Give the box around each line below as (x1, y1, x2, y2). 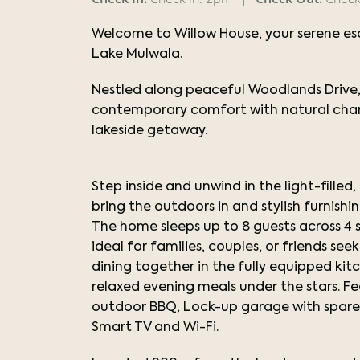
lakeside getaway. (92, 125, 207, 137)
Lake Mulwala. (92, 48, 186, 61)
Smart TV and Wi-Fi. (92, 321, 219, 334)
